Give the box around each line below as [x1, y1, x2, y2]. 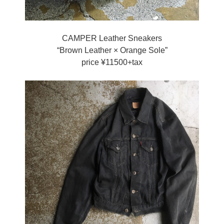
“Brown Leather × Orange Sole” [56, 45, 167, 54]
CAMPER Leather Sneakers [62, 33, 162, 42]
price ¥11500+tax [81, 57, 142, 66]
